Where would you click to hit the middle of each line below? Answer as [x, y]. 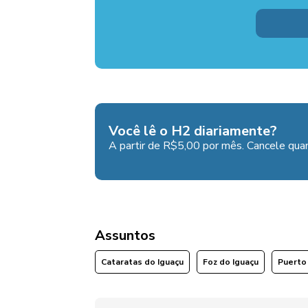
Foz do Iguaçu [230, 262]
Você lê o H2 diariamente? [192, 131]
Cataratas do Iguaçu [142, 262]
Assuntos [125, 236]
